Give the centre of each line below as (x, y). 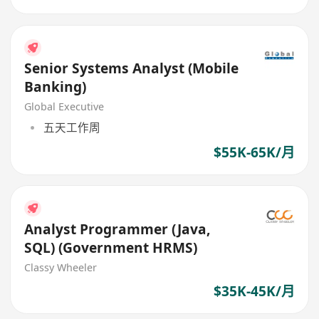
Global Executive (64, 107)
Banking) (56, 87)
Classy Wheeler (61, 267)
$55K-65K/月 (254, 152)
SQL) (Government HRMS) (111, 248)
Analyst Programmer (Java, (117, 230)
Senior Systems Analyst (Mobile (132, 69)
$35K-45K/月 (254, 291)
